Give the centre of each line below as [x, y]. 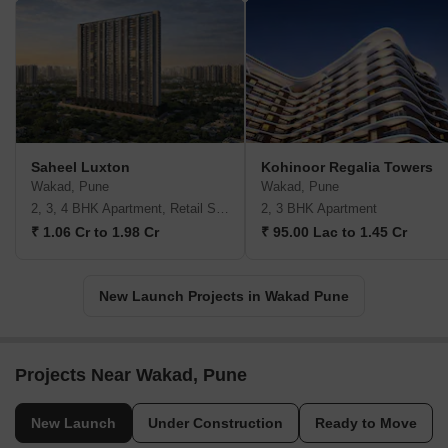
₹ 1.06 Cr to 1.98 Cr [95, 232]
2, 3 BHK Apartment [319, 209]
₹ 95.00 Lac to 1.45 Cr [334, 232]
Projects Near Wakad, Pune [131, 375]
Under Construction [215, 423]
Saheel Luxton [80, 167]
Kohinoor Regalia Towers [347, 167]
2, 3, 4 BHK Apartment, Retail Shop [222, 209]
